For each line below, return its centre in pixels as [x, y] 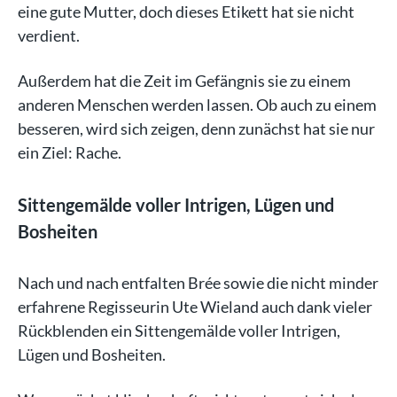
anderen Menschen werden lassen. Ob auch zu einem [197, 104]
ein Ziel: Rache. [70, 152]
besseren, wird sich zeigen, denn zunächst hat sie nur [196, 128]
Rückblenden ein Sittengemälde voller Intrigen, [179, 330]
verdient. [49, 35]
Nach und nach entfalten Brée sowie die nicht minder [198, 282]
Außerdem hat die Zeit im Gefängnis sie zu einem [184, 80]
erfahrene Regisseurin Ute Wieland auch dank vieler [195, 306]
